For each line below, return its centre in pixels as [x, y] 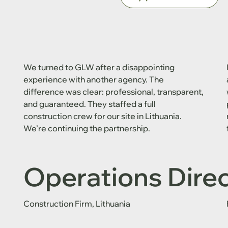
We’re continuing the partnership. [87, 129]
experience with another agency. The [94, 80]
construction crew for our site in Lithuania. [103, 116]
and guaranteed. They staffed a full [90, 104]
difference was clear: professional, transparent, [114, 92]
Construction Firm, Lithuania [77, 203]
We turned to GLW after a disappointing [99, 67]
